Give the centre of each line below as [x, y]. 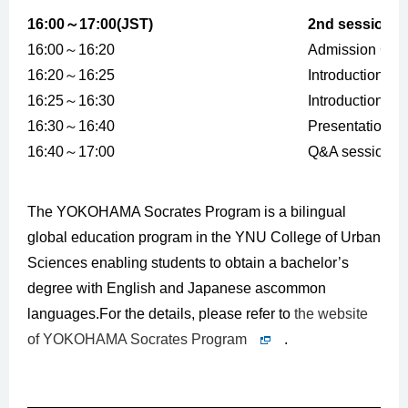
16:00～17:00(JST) [90, 24]
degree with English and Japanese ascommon [177, 288]
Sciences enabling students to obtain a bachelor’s [188, 263]
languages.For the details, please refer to [161, 314]
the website [331, 314]
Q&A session [350, 152]
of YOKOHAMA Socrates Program [137, 339]
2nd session [350, 24]
